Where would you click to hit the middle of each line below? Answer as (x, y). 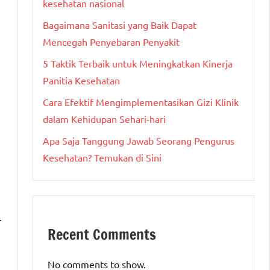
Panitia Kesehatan (81, 80)
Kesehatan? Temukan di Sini (102, 158)
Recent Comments (102, 235)
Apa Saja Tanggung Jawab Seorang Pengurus (139, 141)
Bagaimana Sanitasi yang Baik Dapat (120, 25)
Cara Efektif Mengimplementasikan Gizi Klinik (141, 102)
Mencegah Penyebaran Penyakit (111, 42)
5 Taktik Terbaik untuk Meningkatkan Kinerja (138, 64)
